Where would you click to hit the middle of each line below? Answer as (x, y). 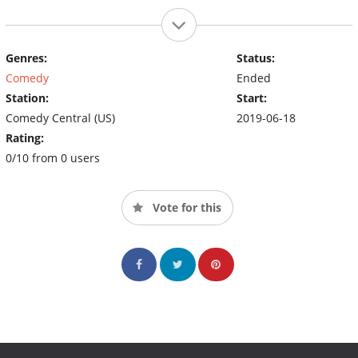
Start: (251, 97)
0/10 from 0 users (53, 157)
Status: (255, 58)
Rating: (25, 137)
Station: (27, 97)
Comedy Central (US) (60, 117)
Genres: (26, 58)
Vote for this (185, 207)
